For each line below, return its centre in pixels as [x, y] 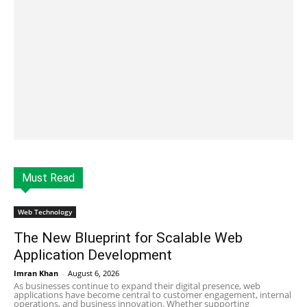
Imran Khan [36, 273]
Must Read [48, 177]
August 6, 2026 [94, 273]
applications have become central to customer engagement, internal [152, 294]
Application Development [93, 255]
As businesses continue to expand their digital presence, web [137, 285]
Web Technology [45, 211]
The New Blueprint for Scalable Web [128, 237]
